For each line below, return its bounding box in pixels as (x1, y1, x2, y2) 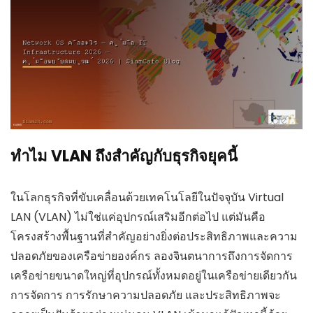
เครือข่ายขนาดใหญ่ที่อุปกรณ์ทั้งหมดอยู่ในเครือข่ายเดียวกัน (10, 267, 297, 284)
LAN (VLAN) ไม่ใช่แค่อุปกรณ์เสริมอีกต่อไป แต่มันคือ (10, 208, 265, 225)
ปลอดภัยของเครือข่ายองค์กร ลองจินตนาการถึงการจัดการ (10, 247, 293, 264)
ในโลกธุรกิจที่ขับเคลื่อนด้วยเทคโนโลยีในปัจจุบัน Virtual (10, 189, 284, 205)
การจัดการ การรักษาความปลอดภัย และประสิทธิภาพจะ (10, 286, 281, 303)
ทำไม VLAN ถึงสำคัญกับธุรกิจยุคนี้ (10, 145, 238, 167)
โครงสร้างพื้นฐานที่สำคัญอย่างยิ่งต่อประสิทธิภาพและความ (10, 228, 298, 245)
